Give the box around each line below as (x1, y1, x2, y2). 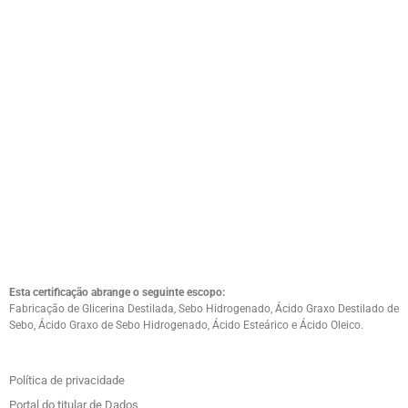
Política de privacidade (9, 373, 125, 388)
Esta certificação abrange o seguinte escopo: (9, 286, 225, 300)
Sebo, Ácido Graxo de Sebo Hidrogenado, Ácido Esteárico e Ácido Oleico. (9, 319, 363, 332)
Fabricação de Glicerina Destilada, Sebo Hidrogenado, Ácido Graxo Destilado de (9, 302, 399, 316)
